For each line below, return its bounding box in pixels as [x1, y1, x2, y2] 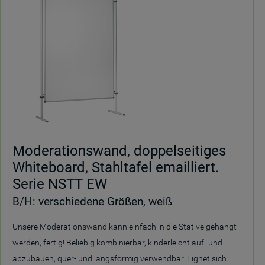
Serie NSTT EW [12, 176, 107, 192]
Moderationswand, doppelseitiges [12, 143, 226, 159]
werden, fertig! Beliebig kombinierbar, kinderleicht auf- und [12, 238, 222, 247]
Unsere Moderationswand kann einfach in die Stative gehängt [12, 222, 237, 231]
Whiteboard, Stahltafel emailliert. [12, 159, 219, 176]
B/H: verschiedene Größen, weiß [12, 195, 172, 208]
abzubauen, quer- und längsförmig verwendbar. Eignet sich [12, 254, 227, 263]
